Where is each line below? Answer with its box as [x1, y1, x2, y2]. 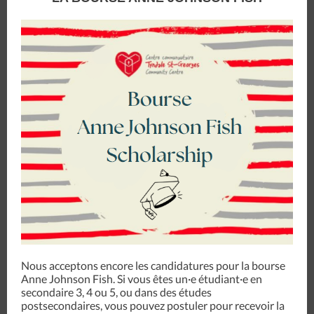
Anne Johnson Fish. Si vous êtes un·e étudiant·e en [21, 272, 262, 285]
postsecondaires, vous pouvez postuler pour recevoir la [21, 299, 285, 312]
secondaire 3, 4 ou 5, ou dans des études [21, 285, 212, 299]
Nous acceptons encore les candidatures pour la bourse [21, 259, 285, 272]
